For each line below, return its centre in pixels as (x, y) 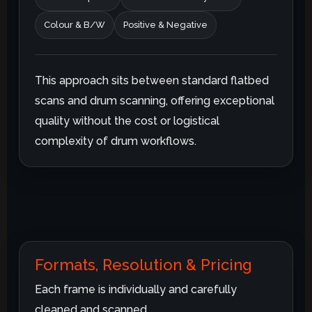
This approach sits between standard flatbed (152, 81)
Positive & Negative (166, 25)
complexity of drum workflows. (116, 141)
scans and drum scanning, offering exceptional (155, 101)
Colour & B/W (75, 25)
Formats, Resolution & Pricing (144, 265)
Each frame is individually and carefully (136, 290)
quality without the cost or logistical (127, 121)
